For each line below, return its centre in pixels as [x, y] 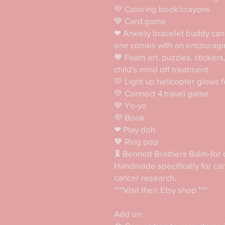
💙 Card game [140, 21]
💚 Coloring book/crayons [162, 9]
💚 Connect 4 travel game [161, 93]
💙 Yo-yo [130, 105]
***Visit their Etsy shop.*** [161, 190]
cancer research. [146, 178]
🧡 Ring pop [136, 141]
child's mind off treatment [161, 69]
